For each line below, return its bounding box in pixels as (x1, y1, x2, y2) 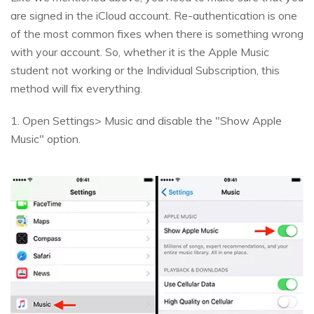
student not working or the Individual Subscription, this (11, 62, 280, 77)
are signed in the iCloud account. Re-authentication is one (11, 8, 297, 22)
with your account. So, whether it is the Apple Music (11, 44, 269, 59)
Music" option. (11, 131, 81, 146)
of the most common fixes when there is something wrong (11, 26, 303, 41)
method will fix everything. (11, 81, 142, 95)
